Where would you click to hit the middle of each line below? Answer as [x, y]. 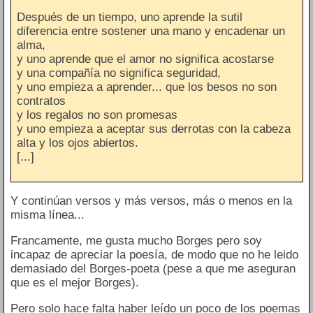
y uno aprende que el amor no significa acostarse [145, 59]
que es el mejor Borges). [74, 283]
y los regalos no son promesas [97, 115]
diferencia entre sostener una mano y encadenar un [151, 31]
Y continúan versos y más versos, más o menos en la [151, 201]
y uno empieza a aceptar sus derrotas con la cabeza [154, 129]
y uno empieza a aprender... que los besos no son [147, 87]
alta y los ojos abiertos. [78, 143]
